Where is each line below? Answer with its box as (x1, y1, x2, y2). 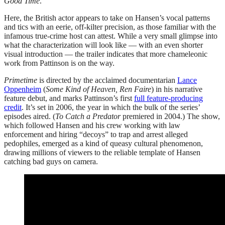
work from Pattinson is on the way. (4, 58, 117, 67)
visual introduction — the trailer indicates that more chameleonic (4, 49, 207, 58)
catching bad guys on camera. (4, 157, 100, 166)
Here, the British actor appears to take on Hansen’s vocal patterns (4, 13, 210, 22)
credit (4, 102, 22, 111)
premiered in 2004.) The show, (121, 111, 220, 121)
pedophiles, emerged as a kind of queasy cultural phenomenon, (4, 139, 203, 148)
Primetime (4, 75, 39, 84)
